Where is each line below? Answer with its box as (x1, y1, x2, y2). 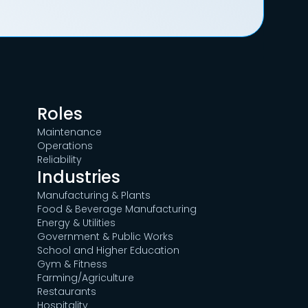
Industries (37, 166, 121, 189)
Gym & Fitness (37, 257, 108, 272)
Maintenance (37, 125, 102, 140)
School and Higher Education (37, 243, 180, 258)
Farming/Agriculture (37, 271, 135, 285)
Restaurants (37, 285, 97, 299)
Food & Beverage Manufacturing (37, 202, 197, 217)
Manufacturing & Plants (37, 188, 151, 203)
